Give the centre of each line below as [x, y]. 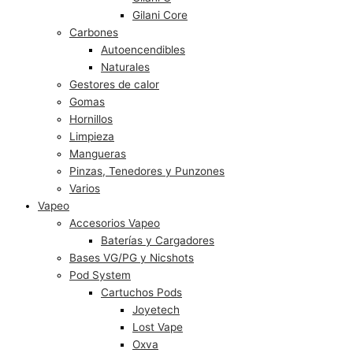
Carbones [94, 32]
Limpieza [92, 136]
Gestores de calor [114, 84]
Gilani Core [160, 15]
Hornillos [91, 119]
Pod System [100, 275]
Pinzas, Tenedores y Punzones [147, 171]
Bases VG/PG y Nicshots [132, 257]
